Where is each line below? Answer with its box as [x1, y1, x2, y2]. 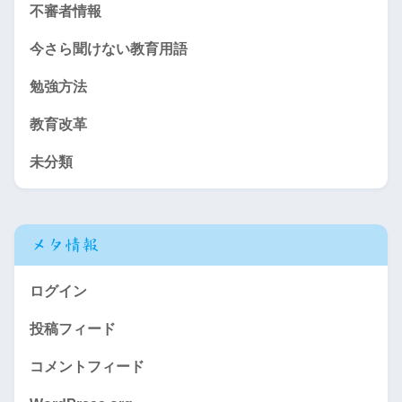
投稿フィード [30, 320, 116, 336]
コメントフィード [30, 358, 144, 374]
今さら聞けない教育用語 [30, 41, 188, 57]
